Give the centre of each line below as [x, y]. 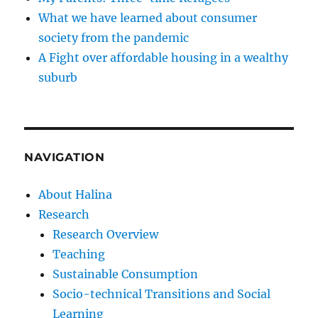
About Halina [76, 195]
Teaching [79, 254]
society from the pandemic [114, 38]
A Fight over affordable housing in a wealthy [164, 58]
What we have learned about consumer [148, 18]
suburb [58, 78]
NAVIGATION [65, 158]
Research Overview [106, 235]
